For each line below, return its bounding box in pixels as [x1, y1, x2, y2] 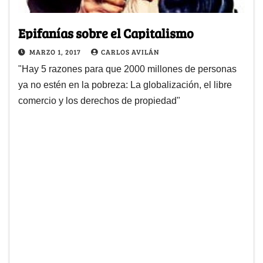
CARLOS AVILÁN [101, 46, 159, 56]
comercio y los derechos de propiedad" [18, 95, 180, 106]
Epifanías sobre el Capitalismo [18, 23, 194, 42]
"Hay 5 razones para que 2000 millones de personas [18, 63, 237, 74]
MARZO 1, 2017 [29, 46, 83, 56]
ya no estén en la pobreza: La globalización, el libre [18, 79, 232, 90]
